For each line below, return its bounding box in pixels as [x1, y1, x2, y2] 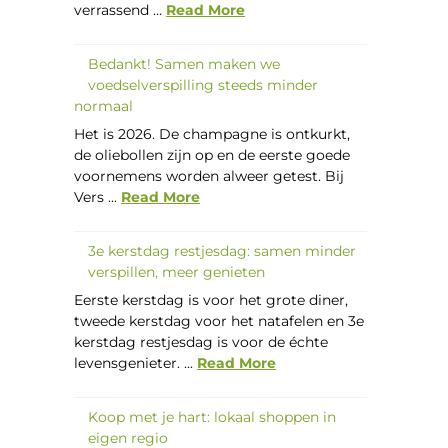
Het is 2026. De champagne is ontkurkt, [74, 124, 351, 143]
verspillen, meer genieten [88, 263, 266, 282]
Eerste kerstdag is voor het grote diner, [74, 291, 349, 310]
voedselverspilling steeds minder [88, 75, 319, 94]
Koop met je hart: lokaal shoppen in [88, 408, 337, 427]
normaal [74, 96, 134, 115]
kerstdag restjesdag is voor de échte [74, 333, 329, 352]
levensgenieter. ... [74, 354, 198, 373]
